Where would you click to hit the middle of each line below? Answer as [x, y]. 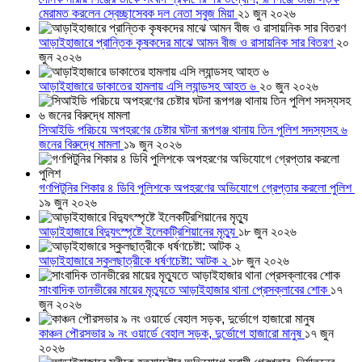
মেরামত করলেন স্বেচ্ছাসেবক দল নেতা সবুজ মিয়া [138, 14]
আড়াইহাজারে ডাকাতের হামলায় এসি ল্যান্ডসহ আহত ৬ [149, 86]
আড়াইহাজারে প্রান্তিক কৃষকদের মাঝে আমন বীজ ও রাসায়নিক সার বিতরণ [187, 43]
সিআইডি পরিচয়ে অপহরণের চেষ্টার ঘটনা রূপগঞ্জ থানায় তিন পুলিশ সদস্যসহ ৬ [193, 130]
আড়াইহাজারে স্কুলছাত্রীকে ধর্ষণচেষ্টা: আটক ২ [135, 261]
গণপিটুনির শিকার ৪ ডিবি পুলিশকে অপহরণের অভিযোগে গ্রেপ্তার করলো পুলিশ [197, 188]
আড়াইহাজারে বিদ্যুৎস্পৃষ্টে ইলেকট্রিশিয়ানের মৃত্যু [139, 232]
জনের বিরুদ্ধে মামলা [81, 145]
